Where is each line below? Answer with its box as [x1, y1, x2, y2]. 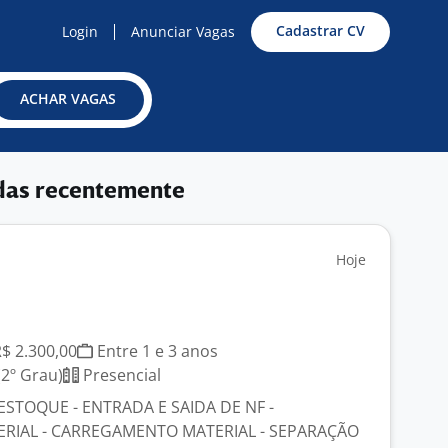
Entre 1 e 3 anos [93, 340, 218, 362]
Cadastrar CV [276, 21, 365, 40]
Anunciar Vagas [131, 22, 235, 41]
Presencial [79, 364, 161, 386]
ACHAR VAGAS [20, 89, 116, 108]
